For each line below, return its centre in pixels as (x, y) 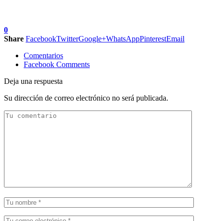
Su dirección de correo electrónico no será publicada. (86, 98)
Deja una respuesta (33, 81)
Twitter (67, 39)
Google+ (92, 39)
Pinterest (153, 39)
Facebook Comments (57, 65)
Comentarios (43, 56)
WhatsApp (123, 39)
